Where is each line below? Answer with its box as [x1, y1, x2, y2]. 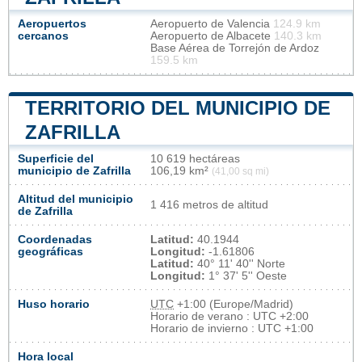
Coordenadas [18, 233, 92, 246]
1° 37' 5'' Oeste [205, 269, 287, 282]
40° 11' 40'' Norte [194, 257, 285, 270]
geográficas [18, 245, 83, 258]
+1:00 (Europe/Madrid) [174, 297, 293, 310]
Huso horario [18, 297, 90, 310]
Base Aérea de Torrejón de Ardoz [150, 41, 319, 54]
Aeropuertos [18, 17, 86, 30]
